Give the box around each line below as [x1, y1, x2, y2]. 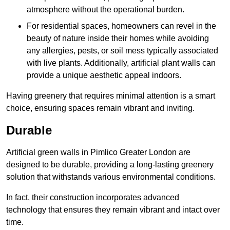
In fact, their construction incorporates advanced [6, 193, 179, 202]
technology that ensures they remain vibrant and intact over [6, 205, 220, 215]
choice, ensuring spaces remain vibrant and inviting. [6, 104, 195, 113]
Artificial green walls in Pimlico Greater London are [6, 148, 190, 157]
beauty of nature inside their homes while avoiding [27, 34, 209, 43]
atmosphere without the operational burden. [27, 5, 184, 14]
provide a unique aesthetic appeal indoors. [27, 71, 181, 80]
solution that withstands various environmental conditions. [6, 172, 216, 182]
